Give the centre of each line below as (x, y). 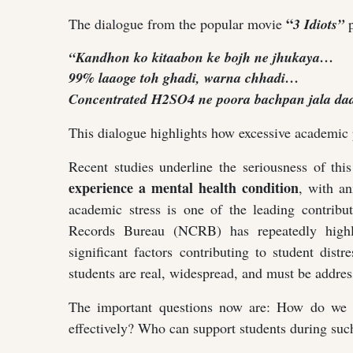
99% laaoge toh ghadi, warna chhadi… (184, 77)
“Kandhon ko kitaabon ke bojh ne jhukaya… (201, 57)
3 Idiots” (319, 24)
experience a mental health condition (184, 187)
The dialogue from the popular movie (177, 23)
